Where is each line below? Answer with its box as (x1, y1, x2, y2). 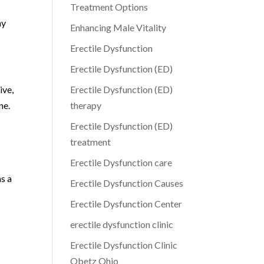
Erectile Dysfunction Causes (70, 177, 184, 189)
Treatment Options (70, 1, 148, 12)
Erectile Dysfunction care (70, 157, 173, 168)
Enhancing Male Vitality (70, 22, 167, 33)
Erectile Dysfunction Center (70, 198, 183, 209)
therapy (70, 100, 102, 111)
